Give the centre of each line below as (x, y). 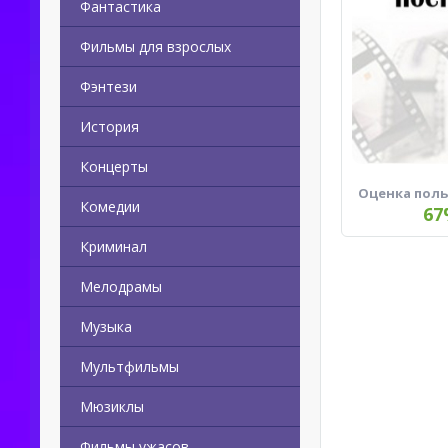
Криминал (113, 246)
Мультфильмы (129, 366)
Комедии (110, 206)
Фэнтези (108, 86)
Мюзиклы (112, 406)
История (109, 126)
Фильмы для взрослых (155, 46)
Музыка (106, 326)
